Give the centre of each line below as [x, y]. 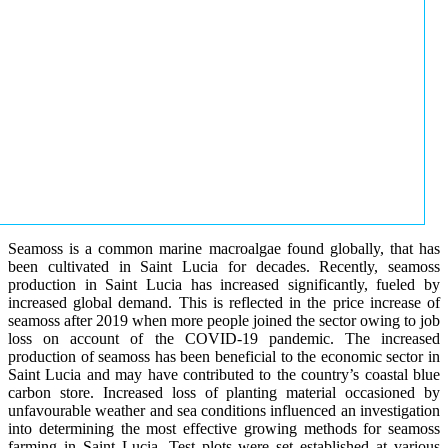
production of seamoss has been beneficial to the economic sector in [224, 357]
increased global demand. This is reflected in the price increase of [224, 303]
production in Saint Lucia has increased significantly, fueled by [224, 285]
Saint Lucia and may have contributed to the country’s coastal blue [224, 375]
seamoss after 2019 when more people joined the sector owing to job [224, 321]
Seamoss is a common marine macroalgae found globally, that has [224, 249]
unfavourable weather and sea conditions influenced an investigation [224, 411]
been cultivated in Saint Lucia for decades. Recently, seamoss [224, 267]
